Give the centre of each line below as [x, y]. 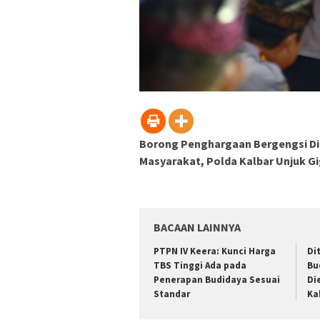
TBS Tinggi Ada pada [200, 266]
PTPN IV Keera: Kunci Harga [215, 251]
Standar [172, 294]
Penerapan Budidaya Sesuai [217, 280]
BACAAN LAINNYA [197, 227]
